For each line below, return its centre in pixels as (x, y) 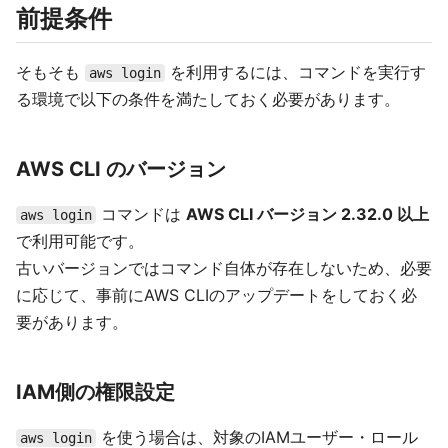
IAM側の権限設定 (95, 392)
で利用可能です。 (80, 241)
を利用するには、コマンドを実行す (295, 72)
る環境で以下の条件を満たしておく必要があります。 (208, 99)
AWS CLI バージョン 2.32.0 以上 (307, 214)
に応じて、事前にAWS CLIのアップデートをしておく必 (216, 295)
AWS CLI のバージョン (121, 169)
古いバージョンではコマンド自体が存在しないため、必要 (224, 268)
